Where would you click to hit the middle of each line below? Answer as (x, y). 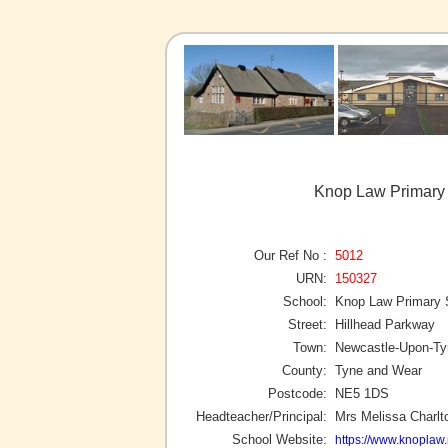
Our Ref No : (290, 255)
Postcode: (297, 393)
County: (304, 370)
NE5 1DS (362, 393)
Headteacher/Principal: (261, 416)
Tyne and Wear (378, 370)
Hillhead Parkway (385, 324)
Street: (307, 324)
